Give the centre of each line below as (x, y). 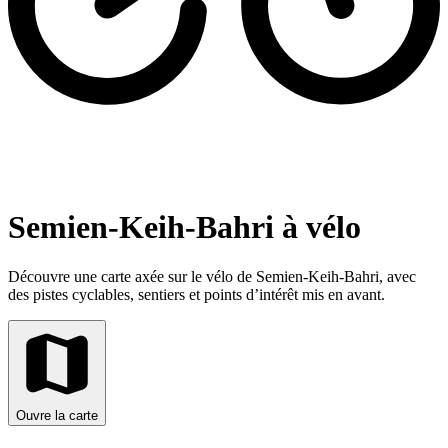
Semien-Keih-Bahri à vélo (184, 227)
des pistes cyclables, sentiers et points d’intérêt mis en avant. (196, 294)
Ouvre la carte (57, 415)
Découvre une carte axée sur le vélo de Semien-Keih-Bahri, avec (212, 276)
